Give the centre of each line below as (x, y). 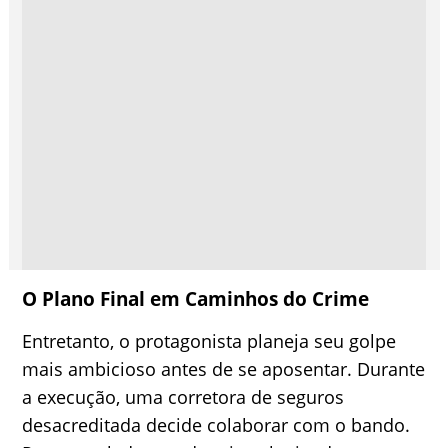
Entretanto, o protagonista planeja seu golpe (209, 341)
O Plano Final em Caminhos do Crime (196, 298)
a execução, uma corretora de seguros (183, 397)
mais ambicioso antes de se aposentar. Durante (224, 369)
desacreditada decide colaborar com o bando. (216, 425)
